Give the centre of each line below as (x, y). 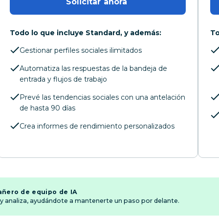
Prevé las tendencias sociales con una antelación (102, 98)
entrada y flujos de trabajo (63, 79)
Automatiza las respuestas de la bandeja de (93, 69)
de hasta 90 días (47, 108)
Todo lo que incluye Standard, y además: (85, 33)
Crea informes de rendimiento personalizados (97, 126)
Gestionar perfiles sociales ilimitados (80, 51)
